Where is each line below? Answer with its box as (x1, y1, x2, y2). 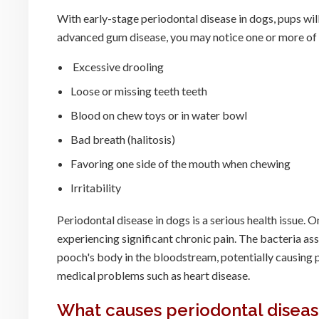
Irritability (70, 181, 122, 194)
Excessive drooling (70, 60, 164, 73)
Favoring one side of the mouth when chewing (70, 157, 291, 170)
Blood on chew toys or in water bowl (70, 108, 248, 122)
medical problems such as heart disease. (57, 268, 250, 283)
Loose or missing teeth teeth (70, 84, 208, 98)
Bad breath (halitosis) (70, 132, 176, 146)
